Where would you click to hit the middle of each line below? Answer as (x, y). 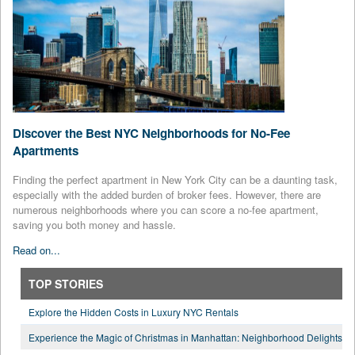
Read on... (36, 250)
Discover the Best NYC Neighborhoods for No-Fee (151, 134)
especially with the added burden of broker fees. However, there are (167, 194)
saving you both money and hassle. (94, 224)
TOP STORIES (66, 283)
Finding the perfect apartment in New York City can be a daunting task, (175, 179)
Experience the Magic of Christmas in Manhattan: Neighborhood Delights (185, 337)
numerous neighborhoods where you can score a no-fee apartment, (166, 209)
